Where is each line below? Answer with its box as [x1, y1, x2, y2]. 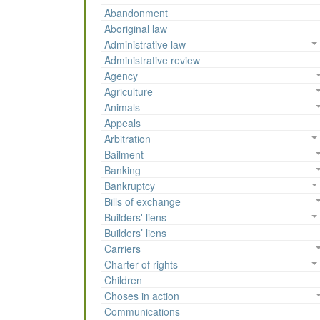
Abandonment [104, 6, 168, 21]
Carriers [104, 241, 141, 256]
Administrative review [104, 53, 200, 68]
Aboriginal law [104, 21, 167, 36]
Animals [104, 100, 140, 115]
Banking [104, 163, 141, 178]
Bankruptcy [104, 179, 155, 194]
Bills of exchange [104, 194, 181, 209]
